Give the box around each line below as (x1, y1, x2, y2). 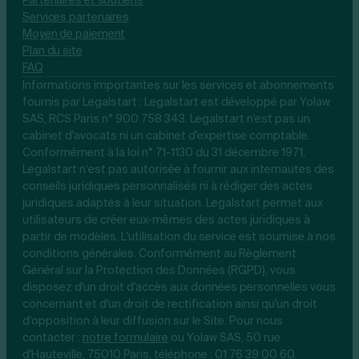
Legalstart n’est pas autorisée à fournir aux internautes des (22, 162, 334, 177)
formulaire (114, 330, 168, 345)
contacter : (22, 330, 83, 345)
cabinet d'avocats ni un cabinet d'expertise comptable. (22, 128, 310, 143)
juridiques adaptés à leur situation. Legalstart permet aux (22, 196, 323, 211)
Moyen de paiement (22, 26, 126, 42)
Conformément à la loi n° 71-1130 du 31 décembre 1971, (22, 145, 305, 160)
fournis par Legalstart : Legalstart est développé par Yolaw (22, 95, 330, 110)
